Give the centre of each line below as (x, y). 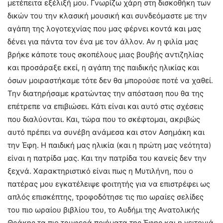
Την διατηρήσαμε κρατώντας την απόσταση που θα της (106, 93)
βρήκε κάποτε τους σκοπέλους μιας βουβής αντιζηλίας (106, 54)
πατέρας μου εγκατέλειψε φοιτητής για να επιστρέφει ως (109, 184)
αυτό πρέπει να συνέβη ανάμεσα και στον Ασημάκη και (106, 132)
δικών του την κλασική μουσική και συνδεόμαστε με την (107, 15)
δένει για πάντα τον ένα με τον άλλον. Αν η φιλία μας (103, 41)
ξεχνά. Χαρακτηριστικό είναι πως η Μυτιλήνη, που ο (100, 171)
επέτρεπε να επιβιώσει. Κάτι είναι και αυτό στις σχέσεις (106, 106)
